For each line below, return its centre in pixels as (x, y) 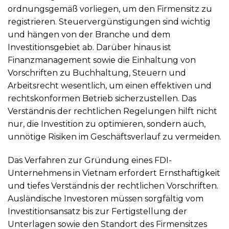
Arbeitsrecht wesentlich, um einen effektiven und (110, 86)
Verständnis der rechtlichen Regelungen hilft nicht (112, 111)
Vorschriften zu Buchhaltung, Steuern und (97, 73)
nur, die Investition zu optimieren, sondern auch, (107, 124)
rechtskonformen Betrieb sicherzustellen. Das (102, 99)
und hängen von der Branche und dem (89, 35)
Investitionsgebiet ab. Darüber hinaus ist (89, 48)
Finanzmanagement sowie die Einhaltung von (102, 60)
